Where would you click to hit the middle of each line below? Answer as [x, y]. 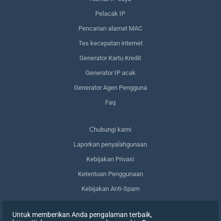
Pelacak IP [110, 13]
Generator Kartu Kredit [110, 58]
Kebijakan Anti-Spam [110, 188]
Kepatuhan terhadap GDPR [110, 203]
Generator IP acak [110, 73]
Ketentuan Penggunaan [110, 174]
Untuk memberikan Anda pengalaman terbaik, [82, 215]
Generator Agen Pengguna [110, 87]
